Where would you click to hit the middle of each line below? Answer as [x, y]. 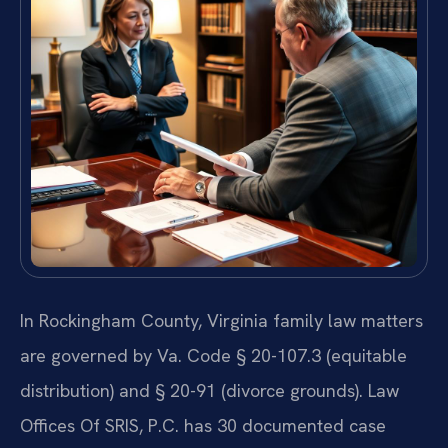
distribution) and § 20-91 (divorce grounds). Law [209, 391]
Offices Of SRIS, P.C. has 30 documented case [203, 426]
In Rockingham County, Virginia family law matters [221, 321]
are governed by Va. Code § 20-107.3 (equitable [213, 356]
